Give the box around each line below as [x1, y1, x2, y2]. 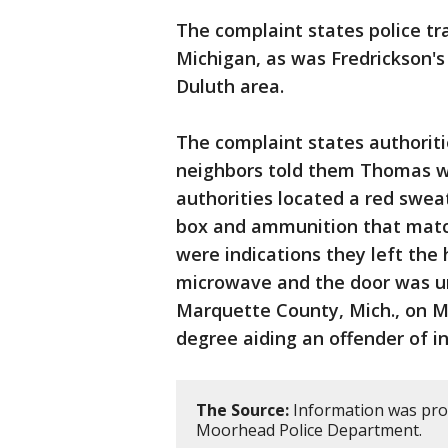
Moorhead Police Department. [196, 419, 422, 441]
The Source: [196, 399, 289, 421]
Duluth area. [176, 74, 284, 98]
